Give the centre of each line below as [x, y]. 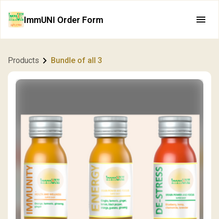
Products [23, 60]
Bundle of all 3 [77, 60]
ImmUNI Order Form [64, 20]
